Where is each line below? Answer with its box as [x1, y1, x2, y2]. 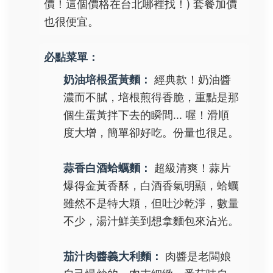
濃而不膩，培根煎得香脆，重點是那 [63, 91, 239, 104]
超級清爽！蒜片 [151, 161, 231, 174]
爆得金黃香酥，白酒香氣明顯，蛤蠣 [63, 179, 239, 192]
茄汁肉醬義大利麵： [63, 249, 162, 263]
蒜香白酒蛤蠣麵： [63, 161, 151, 174]
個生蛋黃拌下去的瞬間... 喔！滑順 [63, 108, 229, 122]
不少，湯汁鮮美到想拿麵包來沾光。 [63, 214, 239, 227]
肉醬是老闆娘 [162, 249, 231, 263]
